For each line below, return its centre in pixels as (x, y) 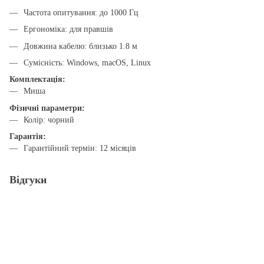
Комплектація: (37, 80)
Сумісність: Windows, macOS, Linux (87, 63)
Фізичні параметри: (47, 108)
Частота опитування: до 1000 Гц (81, 12)
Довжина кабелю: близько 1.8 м (80, 46)
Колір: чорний (49, 120)
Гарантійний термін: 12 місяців (80, 148)
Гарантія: (28, 137)
